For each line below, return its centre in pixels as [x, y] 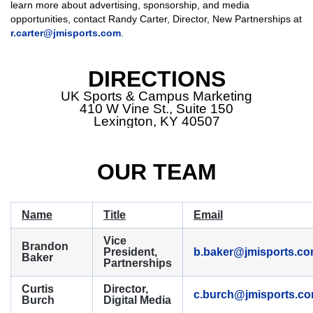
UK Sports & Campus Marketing [156, 96]
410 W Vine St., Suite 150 [156, 109]
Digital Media [137, 300]
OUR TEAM [156, 172]
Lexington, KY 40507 [156, 122]
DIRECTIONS [156, 79]
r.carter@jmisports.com [66, 33]
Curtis [38, 289]
